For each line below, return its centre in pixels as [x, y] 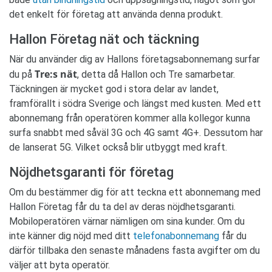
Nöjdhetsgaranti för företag [91, 172]
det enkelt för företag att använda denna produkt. [116, 15]
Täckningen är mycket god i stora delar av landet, [114, 89]
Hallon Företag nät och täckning [104, 39]
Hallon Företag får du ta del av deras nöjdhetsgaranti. [122, 207]
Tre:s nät [56, 74]
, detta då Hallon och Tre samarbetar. [156, 75]
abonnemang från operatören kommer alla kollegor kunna [130, 118]
